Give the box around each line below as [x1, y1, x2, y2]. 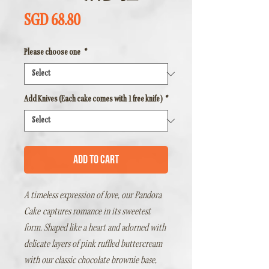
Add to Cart [73, 153, 119, 168]
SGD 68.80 [24, 13, 80, 31]
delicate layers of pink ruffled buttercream [24, 239, 162, 250]
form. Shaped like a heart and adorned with [24, 223, 166, 234]
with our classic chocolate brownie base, [24, 255, 157, 267]
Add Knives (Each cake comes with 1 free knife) [24, 95, 163, 105]
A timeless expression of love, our [24, 190, 134, 202]
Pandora [134, 190, 162, 202]
